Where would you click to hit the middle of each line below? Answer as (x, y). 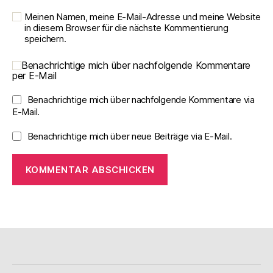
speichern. (45, 39)
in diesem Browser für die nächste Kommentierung (126, 28)
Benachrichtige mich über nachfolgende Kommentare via (141, 100)
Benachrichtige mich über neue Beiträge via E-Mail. (129, 136)
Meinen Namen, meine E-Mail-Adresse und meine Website (143, 17)
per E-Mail (34, 76)
